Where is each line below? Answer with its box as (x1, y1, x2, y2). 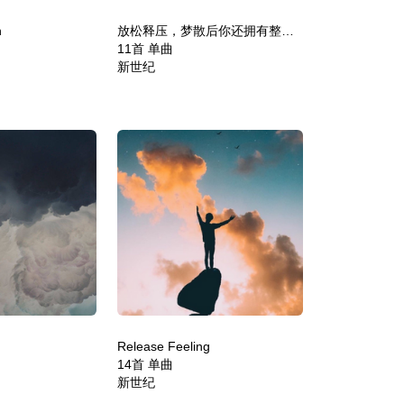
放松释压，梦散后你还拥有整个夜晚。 (280, 23, 294, 38)
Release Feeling (116, 338, 210, 353)
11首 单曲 (116, 41, 173, 56)
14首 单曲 (116, 356, 173, 372)
